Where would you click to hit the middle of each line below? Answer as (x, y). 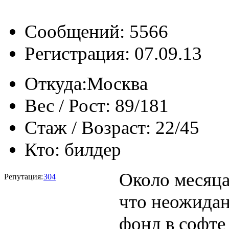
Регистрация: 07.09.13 (113, 53)
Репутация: (24, 176)
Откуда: (56, 83)
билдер (93, 149)
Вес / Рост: (67, 105)
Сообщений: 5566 (96, 31)
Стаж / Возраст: (88, 127)
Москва (117, 83)
